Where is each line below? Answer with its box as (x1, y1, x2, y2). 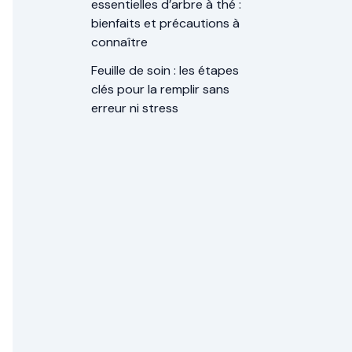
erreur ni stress (91, 100, 178, 117)
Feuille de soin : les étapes (91, 62, 239, 79)
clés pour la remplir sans (91, 81, 229, 98)
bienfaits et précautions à (91, 15, 240, 32)
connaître (91, 34, 148, 51)
